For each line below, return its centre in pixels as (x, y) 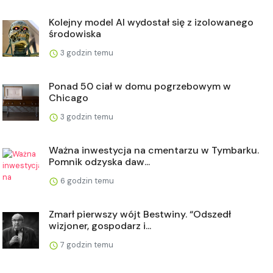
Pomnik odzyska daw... (99, 161)
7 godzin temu (86, 244)
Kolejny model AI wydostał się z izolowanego (151, 22)
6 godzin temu (86, 180)
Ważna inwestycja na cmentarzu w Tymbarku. (154, 150)
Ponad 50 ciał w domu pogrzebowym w (140, 86)
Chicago (69, 97)
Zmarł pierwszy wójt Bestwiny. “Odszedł (140, 214)
